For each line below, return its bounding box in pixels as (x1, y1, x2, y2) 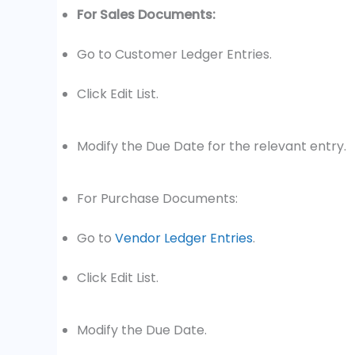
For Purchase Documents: (77, 189, 241, 208)
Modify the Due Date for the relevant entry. (77, 136, 349, 155)
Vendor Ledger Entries (115, 228, 253, 247)
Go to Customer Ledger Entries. (77, 44, 275, 63)
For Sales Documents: (77, 5, 216, 24)
